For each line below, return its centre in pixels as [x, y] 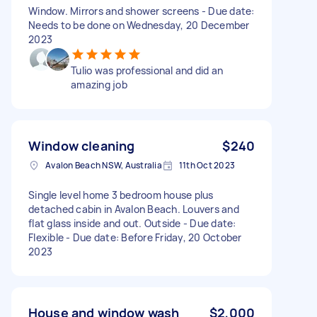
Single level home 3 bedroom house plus [121, 195]
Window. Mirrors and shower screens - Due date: [142, 11]
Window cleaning [82, 145]
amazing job [99, 84]
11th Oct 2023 [207, 165]
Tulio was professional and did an [147, 70]
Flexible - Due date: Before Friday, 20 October [135, 237]
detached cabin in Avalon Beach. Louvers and [134, 209]
